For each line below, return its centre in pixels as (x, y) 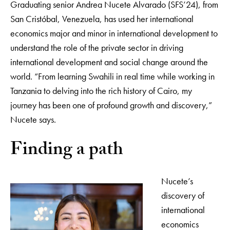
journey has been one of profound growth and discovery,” (111, 105)
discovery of (183, 195)
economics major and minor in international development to (114, 33)
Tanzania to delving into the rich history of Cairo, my (101, 91)
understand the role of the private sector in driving (97, 48)
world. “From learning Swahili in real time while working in (112, 76)
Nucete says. (33, 120)
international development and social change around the (109, 62)
